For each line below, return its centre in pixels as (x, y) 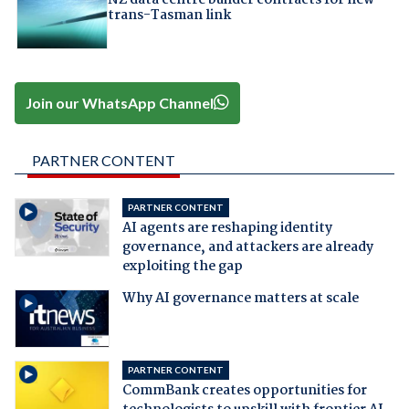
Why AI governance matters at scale (240, 299)
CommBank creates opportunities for (244, 391)
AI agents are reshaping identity (227, 229)
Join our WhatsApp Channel (120, 102)
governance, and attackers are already (247, 248)
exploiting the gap (182, 267)
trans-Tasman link (169, 16)
